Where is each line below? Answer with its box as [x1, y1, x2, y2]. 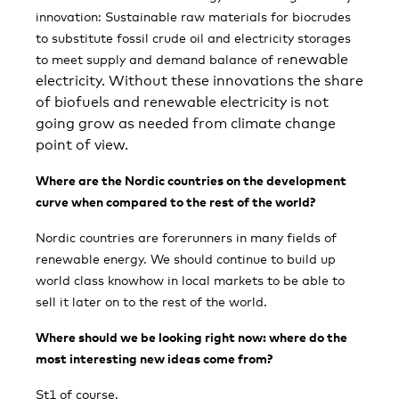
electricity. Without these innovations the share [36, 72, 363, 89]
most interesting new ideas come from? [36, 351, 273, 366]
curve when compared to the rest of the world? [36, 194, 315, 209]
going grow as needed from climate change [36, 115, 336, 132]
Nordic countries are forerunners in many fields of [36, 230, 337, 245]
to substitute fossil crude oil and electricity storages [36, 30, 351, 45]
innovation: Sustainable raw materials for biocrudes [36, 9, 351, 24]
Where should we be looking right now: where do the [36, 330, 347, 345]
